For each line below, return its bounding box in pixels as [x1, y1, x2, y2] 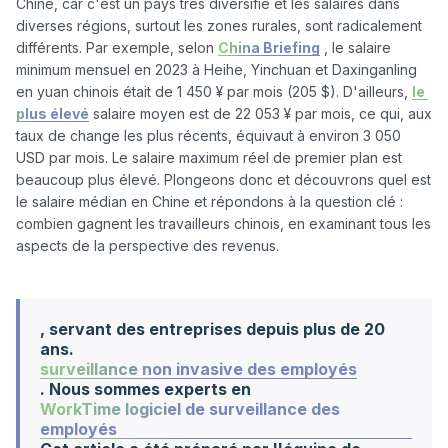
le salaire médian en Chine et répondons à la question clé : [16, 193, 403, 210]
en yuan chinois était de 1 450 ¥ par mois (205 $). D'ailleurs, [16, 83, 412, 100]
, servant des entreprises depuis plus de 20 [40, 319, 385, 339]
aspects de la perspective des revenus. [16, 237, 283, 254]
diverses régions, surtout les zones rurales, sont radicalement [16, 17, 422, 34]
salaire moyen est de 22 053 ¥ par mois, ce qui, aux [89, 105, 432, 122]
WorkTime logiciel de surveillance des [40, 399, 340, 419]
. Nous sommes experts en [40, 379, 251, 399]
